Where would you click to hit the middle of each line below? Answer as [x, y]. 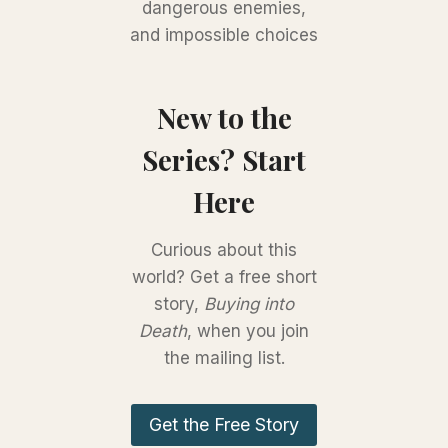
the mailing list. [224, 358]
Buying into [249, 304]
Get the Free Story [224, 425]
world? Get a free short [224, 277]
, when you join [248, 331]
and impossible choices [224, 35]
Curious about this [224, 250]
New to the [224, 118]
